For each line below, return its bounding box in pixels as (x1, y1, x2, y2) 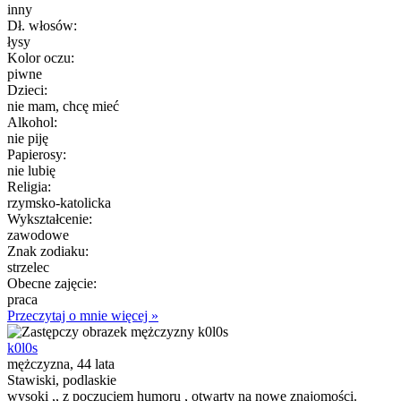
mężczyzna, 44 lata (7, 355, 115, 371)
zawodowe (7, 226, 69, 243)
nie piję (7, 130, 48, 146)
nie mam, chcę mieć (7, 98, 119, 114)
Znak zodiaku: (7, 243, 89, 259)
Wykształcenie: (7, 210, 92, 226)
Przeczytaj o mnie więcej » (7, 307, 158, 323)
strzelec (7, 259, 49, 275)
